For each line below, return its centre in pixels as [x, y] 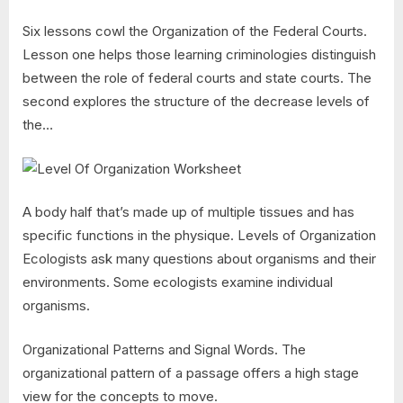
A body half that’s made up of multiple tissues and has [188, 212]
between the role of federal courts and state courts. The [197, 78]
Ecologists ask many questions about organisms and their [199, 259]
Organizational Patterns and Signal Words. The [164, 349]
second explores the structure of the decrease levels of [196, 102]
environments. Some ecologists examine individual [178, 282]
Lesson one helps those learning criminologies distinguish [199, 55]
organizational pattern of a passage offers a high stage [191, 372]
